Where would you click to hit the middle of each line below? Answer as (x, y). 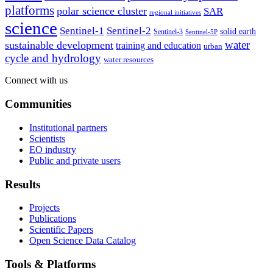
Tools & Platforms (50, 264)
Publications (53, 219)
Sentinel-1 (82, 31)
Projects (44, 208)
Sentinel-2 (129, 31)
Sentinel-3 (168, 32)
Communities (38, 104)
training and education (158, 46)
